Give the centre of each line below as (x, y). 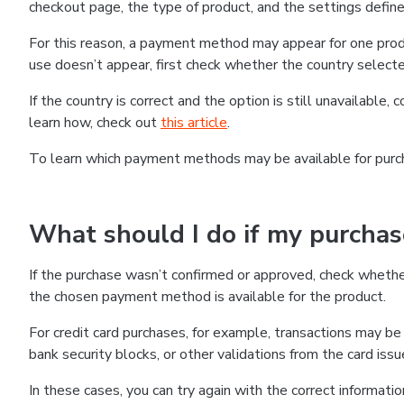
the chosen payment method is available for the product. (207, 297)
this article (194, 123)
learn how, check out (95, 123)
